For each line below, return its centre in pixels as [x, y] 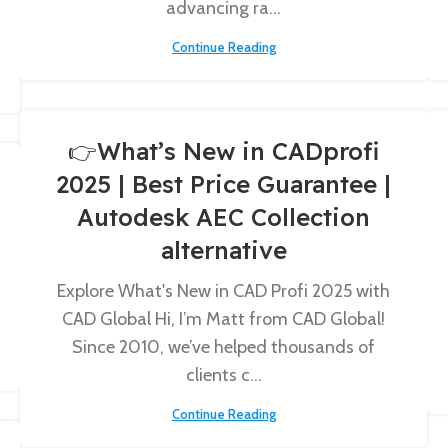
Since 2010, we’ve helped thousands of [224, 347]
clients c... [223, 375]
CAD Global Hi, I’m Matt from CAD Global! [224, 319]
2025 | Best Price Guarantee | [224, 184]
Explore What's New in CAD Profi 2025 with [224, 291]
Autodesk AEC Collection [224, 217]
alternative [223, 250]
